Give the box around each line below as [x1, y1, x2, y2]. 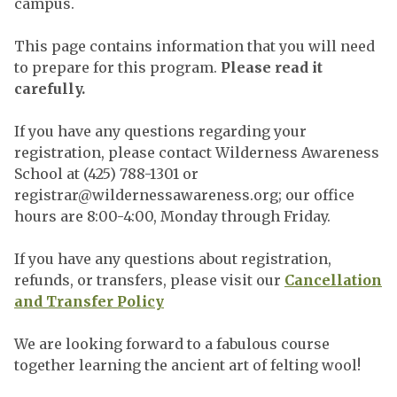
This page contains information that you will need [14, 37, 375, 55]
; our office [278, 186, 354, 204]
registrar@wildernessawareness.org [14, 186, 278, 204]
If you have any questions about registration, [14, 250, 331, 268]
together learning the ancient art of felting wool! [14, 356, 368, 374]
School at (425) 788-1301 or [14, 165, 198, 183]
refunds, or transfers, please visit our [14, 271, 284, 289]
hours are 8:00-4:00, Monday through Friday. [14, 207, 334, 225]
